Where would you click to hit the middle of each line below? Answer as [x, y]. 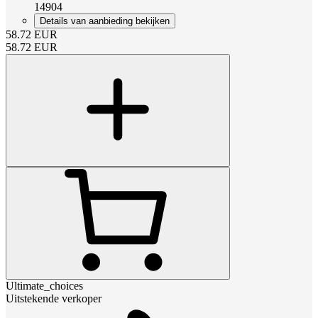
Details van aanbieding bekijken [105, 21]
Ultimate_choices [44, 285]
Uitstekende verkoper [54, 298]
